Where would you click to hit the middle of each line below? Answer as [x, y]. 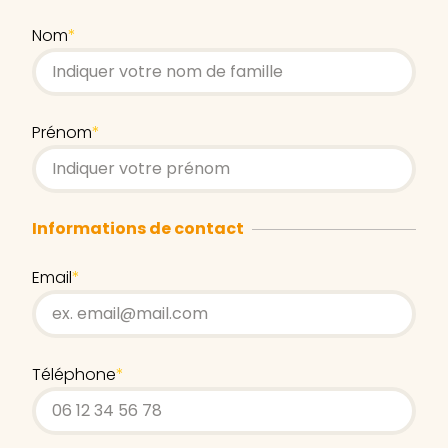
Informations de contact [138, 228]
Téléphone [74, 374]
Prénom [62, 132]
